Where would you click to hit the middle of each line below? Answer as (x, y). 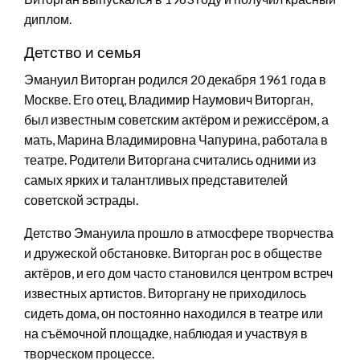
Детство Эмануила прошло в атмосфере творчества (179, 232)
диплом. (48, 18)
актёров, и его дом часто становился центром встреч (178, 272)
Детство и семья (82, 51)
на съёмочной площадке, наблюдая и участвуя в (166, 333)
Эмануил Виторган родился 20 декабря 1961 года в (175, 79)
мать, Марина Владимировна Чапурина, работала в (176, 139)
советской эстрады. (81, 199)
